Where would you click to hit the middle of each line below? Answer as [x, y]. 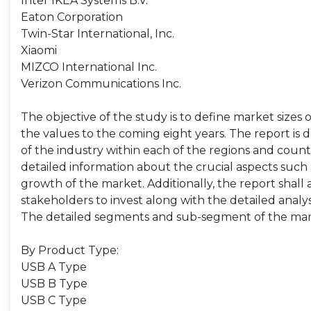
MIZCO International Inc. [89, 67]
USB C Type [54, 300]
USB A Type [54, 267]
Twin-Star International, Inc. [98, 34]
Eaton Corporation [72, 17]
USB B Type [54, 284]
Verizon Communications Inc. [101, 84]
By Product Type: [70, 250]
